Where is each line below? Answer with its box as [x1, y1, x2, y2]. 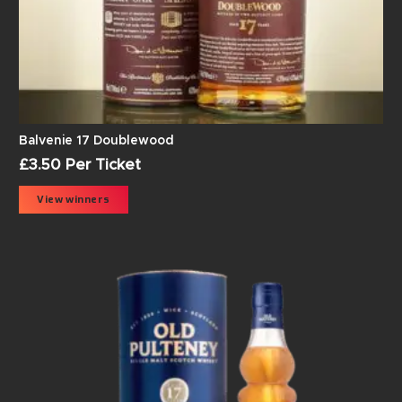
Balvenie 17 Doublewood [19, 134, 174, 147]
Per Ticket [61, 158, 141, 173]
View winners [37, 193, 110, 207]
